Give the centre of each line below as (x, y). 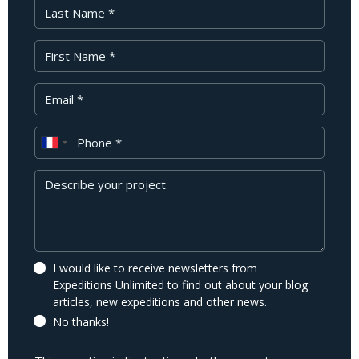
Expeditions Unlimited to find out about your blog (180, 284)
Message (59, 177)
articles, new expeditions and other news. (160, 301)
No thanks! (81, 321)
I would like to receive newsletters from (155, 268)
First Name (64, 48)
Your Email (63, 91)
